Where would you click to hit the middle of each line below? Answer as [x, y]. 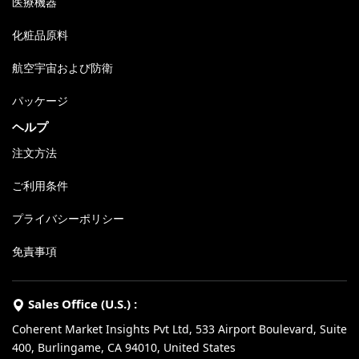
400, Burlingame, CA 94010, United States [124, 348]
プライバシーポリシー [68, 219]
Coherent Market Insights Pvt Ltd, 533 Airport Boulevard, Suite [179, 329]
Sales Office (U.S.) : [81, 304]
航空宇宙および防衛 [63, 68]
